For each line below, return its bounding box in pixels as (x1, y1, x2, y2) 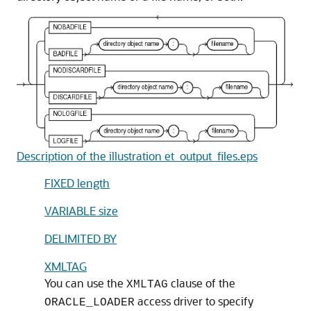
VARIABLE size (44, 203, 118, 218)
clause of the (168, 275, 235, 290)
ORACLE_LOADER (44, 296, 135, 309)
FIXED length (44, 175, 110, 190)
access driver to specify (135, 293, 253, 308)
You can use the (44, 275, 126, 290)
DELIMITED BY (44, 230, 117, 246)
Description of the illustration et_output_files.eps (17, 148, 258, 163)
